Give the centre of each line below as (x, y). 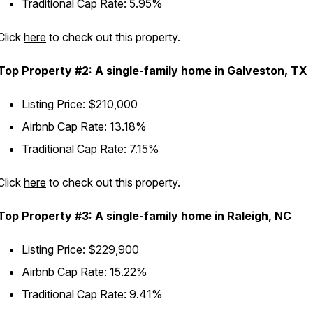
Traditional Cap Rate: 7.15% (90, 149)
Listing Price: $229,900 (80, 249)
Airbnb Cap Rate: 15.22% (85, 272)
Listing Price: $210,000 (80, 104)
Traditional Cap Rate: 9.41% (92, 294)
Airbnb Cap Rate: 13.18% (84, 126)
